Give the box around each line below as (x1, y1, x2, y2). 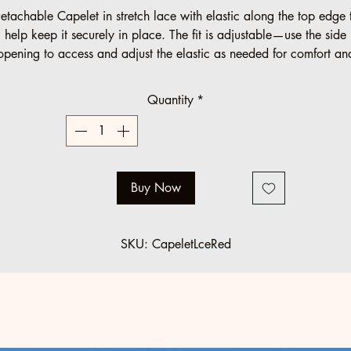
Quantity (147, 92, 194, 108)
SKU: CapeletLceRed (120, 236, 231, 252)
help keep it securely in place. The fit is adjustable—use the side (5, 27, 346, 43)
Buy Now (131, 179, 181, 196)
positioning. (148, 64, 207, 81)
